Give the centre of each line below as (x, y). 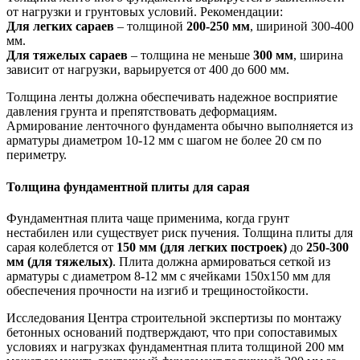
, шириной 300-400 (302, 27)
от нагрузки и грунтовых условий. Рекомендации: (145, 12)
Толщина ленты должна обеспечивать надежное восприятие (172, 97)
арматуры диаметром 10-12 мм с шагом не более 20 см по (164, 141)
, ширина (318, 55)
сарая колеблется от (61, 247)
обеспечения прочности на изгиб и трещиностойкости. (157, 290)
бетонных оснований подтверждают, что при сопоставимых (172, 332)
